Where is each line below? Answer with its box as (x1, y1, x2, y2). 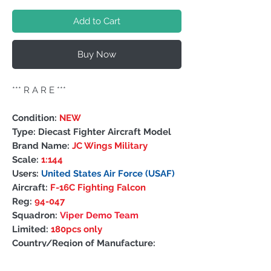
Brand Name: (12, 140, 72, 152)
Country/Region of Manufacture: (12, 238, 155, 249)
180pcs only (51, 224, 102, 235)
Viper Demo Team (60, 210, 139, 221)
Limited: (12, 224, 51, 235)
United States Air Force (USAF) (41, 168, 175, 180)
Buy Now (77, 49, 116, 60)
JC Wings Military (72, 140, 148, 152)
